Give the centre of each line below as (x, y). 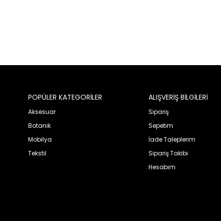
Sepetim (161, 125)
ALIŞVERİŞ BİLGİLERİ (178, 97)
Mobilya (40, 139)
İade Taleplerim (172, 139)
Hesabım (162, 167)
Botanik (39, 125)
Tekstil (37, 153)
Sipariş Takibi (168, 153)
